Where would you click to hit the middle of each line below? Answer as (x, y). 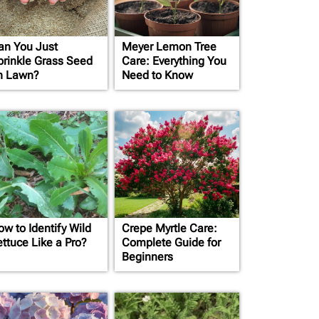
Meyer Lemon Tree (169, 47)
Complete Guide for (171, 242)
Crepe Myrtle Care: (169, 228)
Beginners (147, 257)
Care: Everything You (174, 61)
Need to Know (157, 75)
